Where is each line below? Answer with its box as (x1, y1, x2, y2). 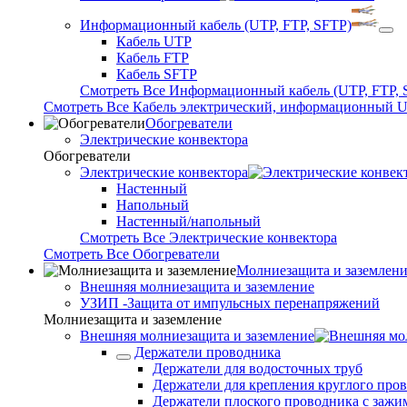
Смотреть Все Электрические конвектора (80, 230, 337, 245)
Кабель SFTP (116, 66, 197, 82)
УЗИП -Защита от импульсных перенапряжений (80, 295, 380, 311)
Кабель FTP (116, 50, 189, 65)
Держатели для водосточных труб (153, 361, 362, 376)
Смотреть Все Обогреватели (44, 246, 220, 262)
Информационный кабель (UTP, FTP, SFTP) (80, 17, 352, 33)
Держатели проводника (134, 344, 281, 360)
